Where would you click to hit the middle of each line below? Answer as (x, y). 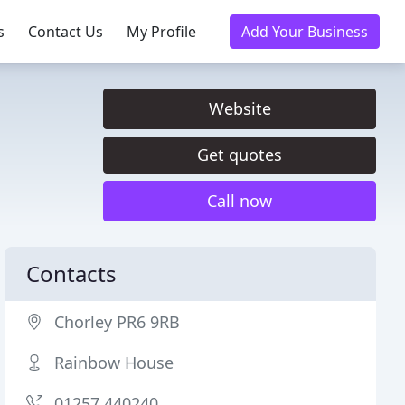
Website (240, 108)
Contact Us (66, 32)
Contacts (72, 273)
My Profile (161, 32)
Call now (240, 201)
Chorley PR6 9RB (118, 322)
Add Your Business (305, 32)
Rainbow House (114, 363)
